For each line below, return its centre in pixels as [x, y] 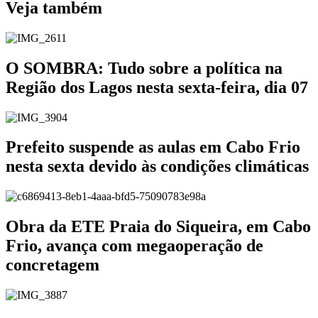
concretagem [53, 265]
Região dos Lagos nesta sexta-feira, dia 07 [157, 87]
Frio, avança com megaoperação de [135, 246]
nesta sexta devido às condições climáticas [157, 166]
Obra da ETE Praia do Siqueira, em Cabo [158, 227]
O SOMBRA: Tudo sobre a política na [144, 68]
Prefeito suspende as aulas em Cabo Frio [153, 147]
